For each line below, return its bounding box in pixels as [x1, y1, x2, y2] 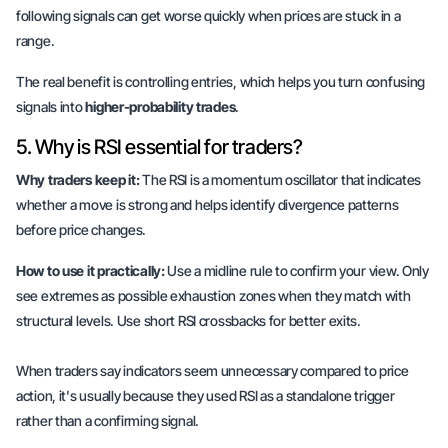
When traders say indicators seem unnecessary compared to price [16, 362, 409, 379]
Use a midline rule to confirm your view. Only [164, 262, 429, 279]
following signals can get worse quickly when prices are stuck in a [16, 7, 401, 24]
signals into [16, 98, 86, 115]
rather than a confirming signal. [16, 412, 200, 429]
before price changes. [16, 221, 149, 238]
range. [16, 32, 58, 49]
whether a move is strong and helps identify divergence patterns [16, 196, 399, 213]
